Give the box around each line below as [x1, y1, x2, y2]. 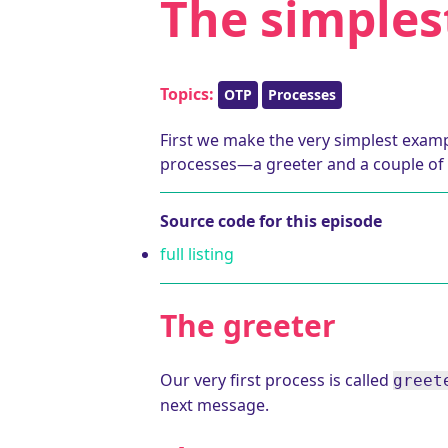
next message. [160, 394, 269, 416]
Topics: [160, 83, 214, 105]
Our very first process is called [160, 369, 393, 391]
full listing [160, 243, 234, 265]
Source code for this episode [160, 210, 382, 232]
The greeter [160, 305, 336, 346]
